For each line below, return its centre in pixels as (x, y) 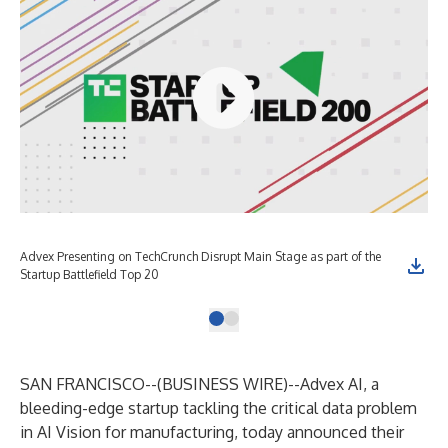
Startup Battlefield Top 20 (89, 274)
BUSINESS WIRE (222, 384)
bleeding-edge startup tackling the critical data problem (218, 408)
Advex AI (331, 384)
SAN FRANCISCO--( (91, 384)
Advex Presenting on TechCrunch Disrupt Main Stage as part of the (200, 256)
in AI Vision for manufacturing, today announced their (212, 432)
